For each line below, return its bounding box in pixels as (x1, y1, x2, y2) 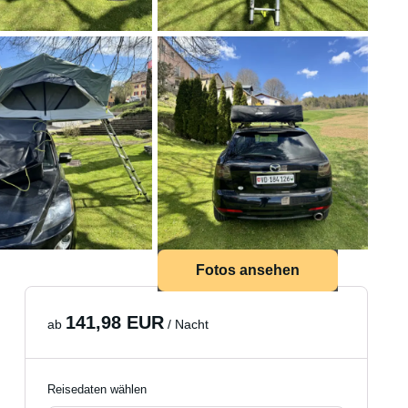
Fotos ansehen (195, 262, 300, 278)
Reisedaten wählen (47, 382, 148, 396)
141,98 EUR (66, 312, 165, 332)
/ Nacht (164, 317, 209, 331)
